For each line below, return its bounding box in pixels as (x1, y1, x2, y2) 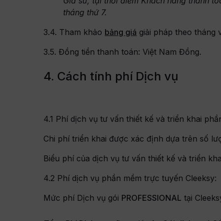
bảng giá (105, 27, 137, 37)
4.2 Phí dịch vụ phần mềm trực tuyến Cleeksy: (43, 173, 217, 183)
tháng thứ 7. (63, 7, 108, 17)
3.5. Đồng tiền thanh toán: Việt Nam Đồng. (43, 46, 202, 57)
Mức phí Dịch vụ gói (43, 192, 122, 203)
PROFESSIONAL (121, 192, 182, 203)
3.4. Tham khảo (43, 27, 105, 37)
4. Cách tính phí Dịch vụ (43, 69, 179, 83)
